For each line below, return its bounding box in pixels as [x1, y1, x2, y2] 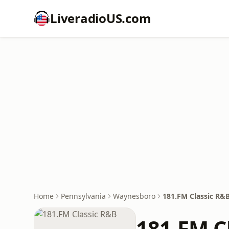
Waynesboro [113, 191, 155, 201]
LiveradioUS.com [50, 10, 151, 27]
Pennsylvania [61, 191, 106, 201]
